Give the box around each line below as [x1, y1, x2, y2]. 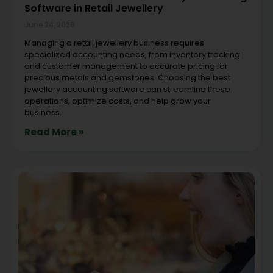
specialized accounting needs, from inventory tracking [24, 48, 240, 60]
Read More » [24, 125, 83, 138]
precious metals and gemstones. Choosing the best [24, 71, 230, 83]
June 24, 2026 [24, 19, 75, 30]
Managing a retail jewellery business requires [24, 37, 204, 49]
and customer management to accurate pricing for [24, 60, 228, 72]
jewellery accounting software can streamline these [24, 83, 230, 95]
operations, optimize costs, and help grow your [24, 94, 211, 107]
